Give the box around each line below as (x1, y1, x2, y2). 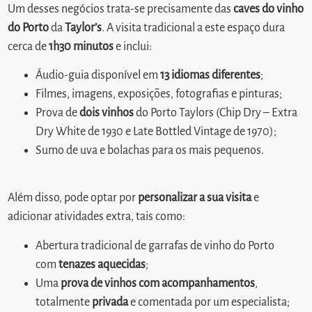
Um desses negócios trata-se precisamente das (8, 2, 234, 15)
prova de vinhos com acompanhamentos (61, 276, 256, 290)
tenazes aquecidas (56, 258, 146, 271)
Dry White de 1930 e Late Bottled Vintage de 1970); (36, 125, 277, 138)
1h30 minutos (49, 40, 114, 53)
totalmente (36, 295, 93, 309)
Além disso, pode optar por (8, 192, 139, 205)
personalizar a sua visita (138, 192, 252, 205)
